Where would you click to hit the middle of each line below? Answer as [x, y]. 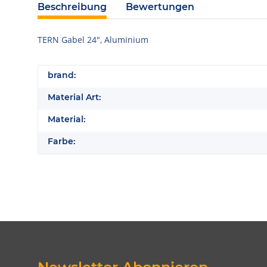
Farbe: [61, 141]
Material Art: [74, 97]
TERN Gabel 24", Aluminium [93, 40]
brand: [62, 75]
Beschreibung [72, 7]
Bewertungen [160, 7]
